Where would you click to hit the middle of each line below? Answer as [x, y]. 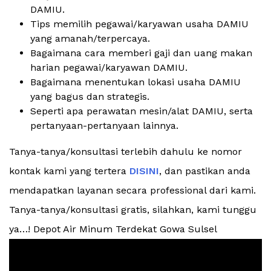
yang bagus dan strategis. [90, 97]
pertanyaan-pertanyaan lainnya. [104, 126]
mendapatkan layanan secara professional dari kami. [132, 191]
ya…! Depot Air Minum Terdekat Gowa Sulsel [113, 229]
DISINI [144, 171]
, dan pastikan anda [205, 171]
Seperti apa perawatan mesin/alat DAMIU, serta [142, 111]
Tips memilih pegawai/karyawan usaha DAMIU [139, 24]
